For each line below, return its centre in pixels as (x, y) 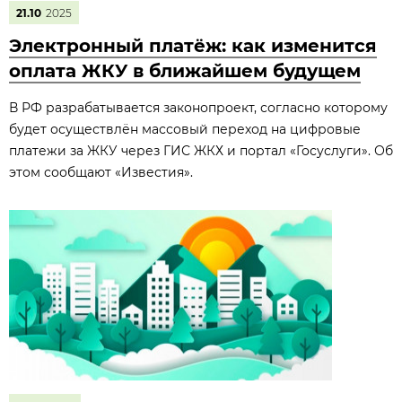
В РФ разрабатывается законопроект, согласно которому (198, 108)
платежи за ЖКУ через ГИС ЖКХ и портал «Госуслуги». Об (201, 151)
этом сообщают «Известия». (101, 172)
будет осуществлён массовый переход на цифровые (185, 129)
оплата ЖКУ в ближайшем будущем (185, 71)
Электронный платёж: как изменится (193, 46)
